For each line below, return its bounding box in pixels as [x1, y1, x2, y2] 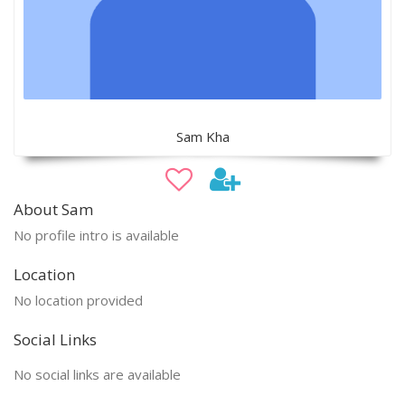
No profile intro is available [14, 225, 179, 244]
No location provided [14, 290, 143, 309]
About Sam [14, 198, 93, 220]
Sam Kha [175, 127, 230, 146]
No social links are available [14, 364, 181, 383]
